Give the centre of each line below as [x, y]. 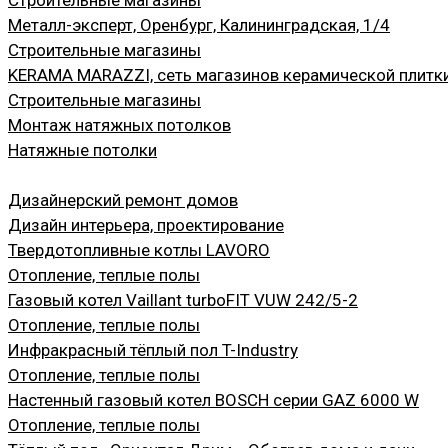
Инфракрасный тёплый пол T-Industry [153, 349]
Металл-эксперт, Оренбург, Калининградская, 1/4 [199, 24]
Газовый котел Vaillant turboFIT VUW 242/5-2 [183, 299]
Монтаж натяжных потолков [119, 124]
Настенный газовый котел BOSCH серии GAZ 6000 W [213, 399]
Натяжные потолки [82, 149]
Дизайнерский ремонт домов [123, 199]
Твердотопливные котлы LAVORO [139, 249]
